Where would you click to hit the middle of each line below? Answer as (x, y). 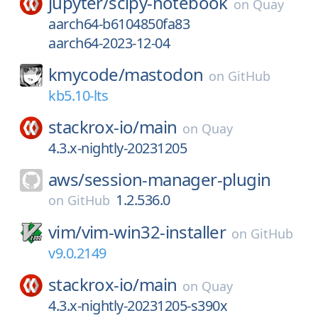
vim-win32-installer (154, 232)
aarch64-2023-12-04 (109, 43)
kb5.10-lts (78, 95)
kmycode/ (87, 74)
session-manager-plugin (177, 179)
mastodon (164, 74)
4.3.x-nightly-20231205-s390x (138, 306)
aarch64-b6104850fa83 (119, 24)
